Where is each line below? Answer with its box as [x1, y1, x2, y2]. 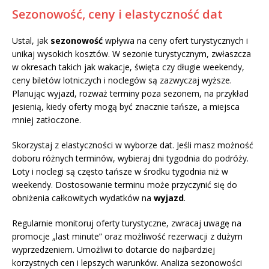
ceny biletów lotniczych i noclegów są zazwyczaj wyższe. [12, 74, 232, 86]
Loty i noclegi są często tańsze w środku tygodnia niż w [12, 166, 228, 178]
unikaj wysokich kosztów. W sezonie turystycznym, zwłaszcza [12, 48, 251, 60]
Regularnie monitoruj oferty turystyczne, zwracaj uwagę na [12, 217, 241, 229]
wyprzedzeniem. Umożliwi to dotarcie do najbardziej [12, 244, 215, 256]
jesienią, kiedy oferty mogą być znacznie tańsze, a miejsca [12, 101, 240, 113]
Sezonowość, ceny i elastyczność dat [12, 6, 223, 23]
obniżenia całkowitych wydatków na [12, 192, 154, 204]
